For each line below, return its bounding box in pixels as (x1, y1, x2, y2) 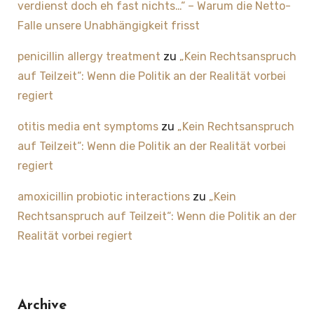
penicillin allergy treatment (17, 50, 161, 64)
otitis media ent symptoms (17, 120, 158, 134)
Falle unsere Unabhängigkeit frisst (17, 19, 200, 33)
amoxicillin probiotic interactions (17, 190, 190, 204)
